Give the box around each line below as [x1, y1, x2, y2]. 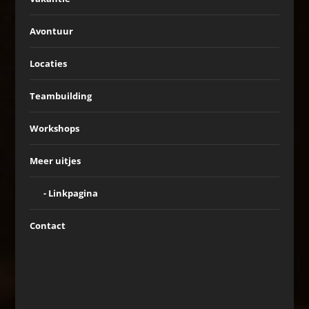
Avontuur [29, 25, 73, 37]
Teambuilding [29, 90, 92, 102]
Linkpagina [48, 187, 98, 199]
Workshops [29, 122, 79, 134]
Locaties [29, 57, 67, 70]
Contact [29, 219, 66, 232]
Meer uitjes [29, 154, 81, 167]
